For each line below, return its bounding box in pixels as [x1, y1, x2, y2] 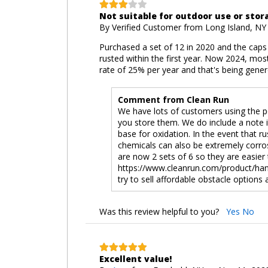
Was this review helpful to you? [99, 205, 226, 217]
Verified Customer [111, 21, 184, 33]
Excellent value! [99, 252, 172, 264]
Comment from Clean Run [117, 93, 229, 105]
